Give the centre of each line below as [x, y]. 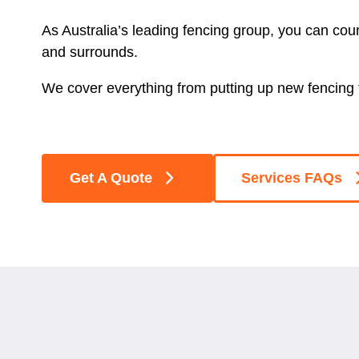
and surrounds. [92, 52]
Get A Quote [111, 177]
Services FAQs [292, 177]
